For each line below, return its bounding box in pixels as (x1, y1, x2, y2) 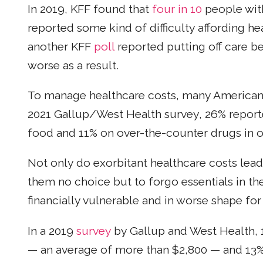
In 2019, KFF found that (28, 2, 152, 16)
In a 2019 (28, 224, 76, 238)
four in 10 (152, 2, 205, 16)
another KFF (28, 39, 94, 53)
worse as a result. (28, 58, 119, 72)
